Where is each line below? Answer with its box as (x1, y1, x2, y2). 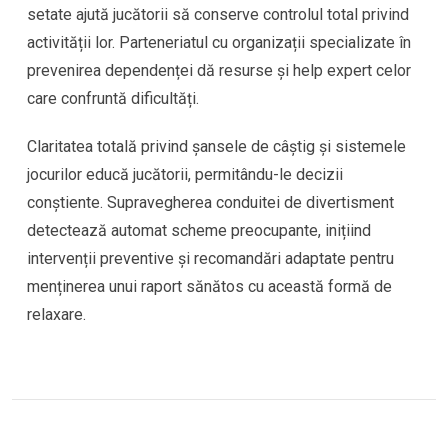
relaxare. (27, 305, 86, 325)
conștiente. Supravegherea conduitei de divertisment (27, 193, 394, 213)
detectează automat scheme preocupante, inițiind (27, 221, 371, 241)
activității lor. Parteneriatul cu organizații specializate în (27, 33, 411, 53)
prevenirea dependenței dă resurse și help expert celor (27, 61, 411, 81)
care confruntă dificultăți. (27, 89, 199, 109)
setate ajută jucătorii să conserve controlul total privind (27, 5, 409, 25)
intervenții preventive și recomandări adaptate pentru (27, 249, 394, 269)
